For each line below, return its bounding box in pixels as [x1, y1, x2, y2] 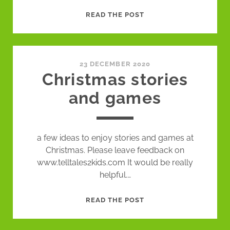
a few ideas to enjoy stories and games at [36, 133, 194, 143]
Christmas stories [42, 70, 188, 89]
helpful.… [99, 170, 131, 180]
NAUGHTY [144, 47, 181, 54]
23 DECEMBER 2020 [80, 60, 150, 68]
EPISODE [144, 10, 176, 17]
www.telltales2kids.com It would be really [37, 158, 193, 167]
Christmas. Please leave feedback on [46, 145, 184, 155]
